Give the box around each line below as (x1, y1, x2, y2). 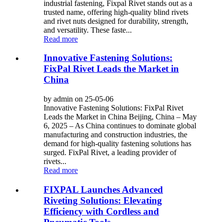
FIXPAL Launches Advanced (44, 184, 163, 195)
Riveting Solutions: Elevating (44, 195, 162, 206)
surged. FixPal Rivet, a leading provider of (44, 148, 176, 157)
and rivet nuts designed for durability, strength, (44, 16, 188, 25)
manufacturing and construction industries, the (44, 130, 187, 139)
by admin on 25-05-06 (44, 95, 113, 104)
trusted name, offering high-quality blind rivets (44, 7, 188, 16)
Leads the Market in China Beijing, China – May (44, 112, 197, 121)
